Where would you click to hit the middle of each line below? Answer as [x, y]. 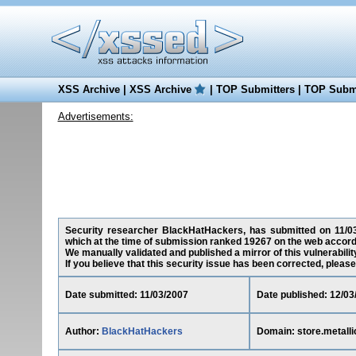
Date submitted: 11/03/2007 [126, 295]
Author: [83, 331]
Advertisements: [95, 116]
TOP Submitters [255, 89]
